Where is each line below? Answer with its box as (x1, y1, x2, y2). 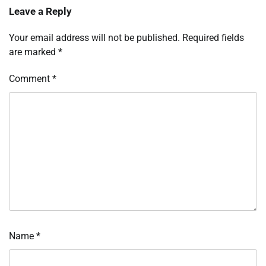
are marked (9, 46, 58, 58)
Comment (9, 73, 52, 85)
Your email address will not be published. (9, 32, 180, 44)
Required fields (182, 32, 244, 44)
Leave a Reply (9, 5, 72, 18)
